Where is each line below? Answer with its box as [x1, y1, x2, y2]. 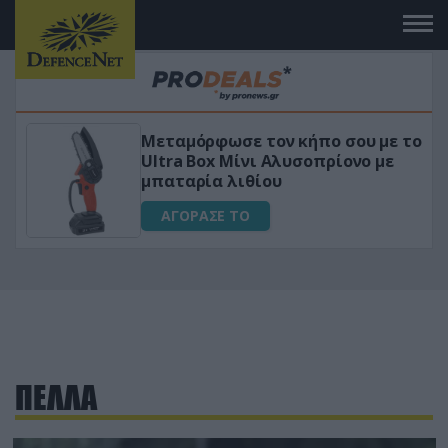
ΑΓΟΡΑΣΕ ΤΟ [161, 205, 250, 225]
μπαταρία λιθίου [141, 169, 282, 192]
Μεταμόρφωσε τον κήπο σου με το [141, 129, 422, 152]
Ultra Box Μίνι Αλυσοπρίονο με [141, 149, 395, 172]
